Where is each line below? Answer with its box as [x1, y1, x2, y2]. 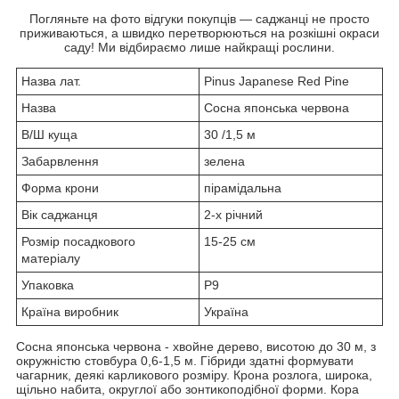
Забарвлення [21, 153, 99, 168]
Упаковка [21, 277, 74, 292]
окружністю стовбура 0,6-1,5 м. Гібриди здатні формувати [16, 353, 354, 368]
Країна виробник [21, 304, 118, 319]
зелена [204, 153, 245, 168]
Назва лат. [21, 73, 81, 88]
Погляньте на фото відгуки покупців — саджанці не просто [29, 11, 370, 26]
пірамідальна [204, 180, 281, 195]
